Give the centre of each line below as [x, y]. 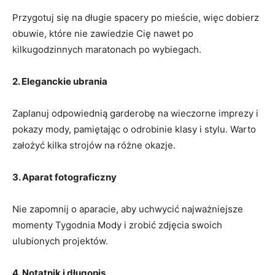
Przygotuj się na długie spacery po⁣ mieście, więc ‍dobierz [136, 17]
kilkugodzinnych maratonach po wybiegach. [107, 49]
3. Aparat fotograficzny [64, 177]
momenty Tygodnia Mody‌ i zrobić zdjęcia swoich [117, 225]
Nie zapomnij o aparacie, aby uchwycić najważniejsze [128, 209]
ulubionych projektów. [60, 241]
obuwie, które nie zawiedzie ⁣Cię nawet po [103, 33]
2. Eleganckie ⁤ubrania [60, 81]
